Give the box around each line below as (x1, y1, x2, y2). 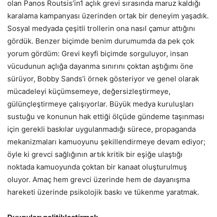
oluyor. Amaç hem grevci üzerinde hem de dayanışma (7, 175, 190, 185)
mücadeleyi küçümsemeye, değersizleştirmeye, (7, 87, 170, 96)
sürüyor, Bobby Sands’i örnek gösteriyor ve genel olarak (7, 74, 199, 84)
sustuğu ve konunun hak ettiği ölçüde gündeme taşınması (7, 112, 204, 122)
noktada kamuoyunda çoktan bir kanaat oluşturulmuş (7, 162, 187, 172)
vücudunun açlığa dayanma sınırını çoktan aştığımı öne (7, 62, 193, 71)
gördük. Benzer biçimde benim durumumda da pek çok (7, 36, 194, 46)
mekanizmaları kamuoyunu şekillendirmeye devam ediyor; (7, 137, 205, 147)
